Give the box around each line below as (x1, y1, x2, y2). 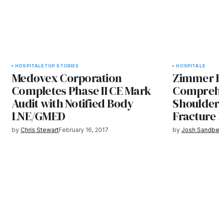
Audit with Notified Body (12, 95, 133, 111)
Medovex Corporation (12, 69, 122, 86)
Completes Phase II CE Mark (12, 82, 151, 99)
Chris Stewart (21, 126, 59, 133)
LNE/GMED (12, 108, 66, 124)
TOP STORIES (44, 63, 79, 68)
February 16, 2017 (59, 126, 109, 133)
